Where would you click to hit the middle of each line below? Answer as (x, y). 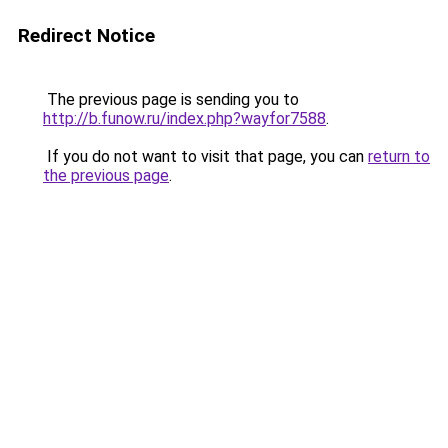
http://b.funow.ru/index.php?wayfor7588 (184, 118)
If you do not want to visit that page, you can (205, 156)
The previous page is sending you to (171, 99)
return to (399, 156)
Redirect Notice (86, 35)
